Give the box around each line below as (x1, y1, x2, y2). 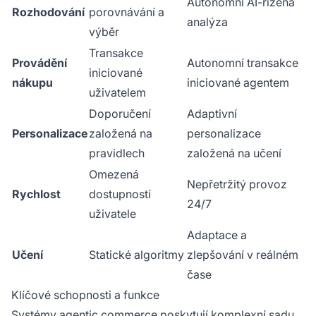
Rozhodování (12, 5, 85, 20)
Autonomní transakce (187, 56, 298, 71)
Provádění (12, 56, 67, 71)
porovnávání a (89, 5, 164, 20)
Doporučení (89, 107, 151, 121)
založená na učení (187, 146, 281, 161)
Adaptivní (187, 107, 237, 121)
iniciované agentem (187, 75, 289, 90)
